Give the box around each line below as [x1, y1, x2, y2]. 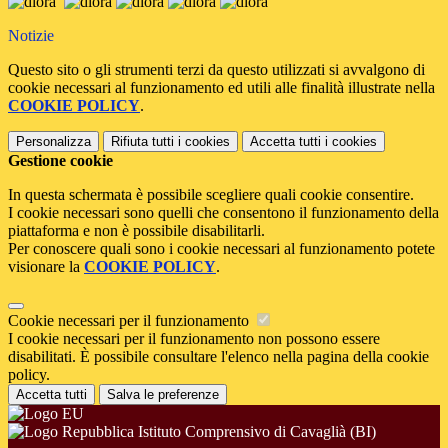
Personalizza [16, 134, 91, 150]
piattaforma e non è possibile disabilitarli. [8, 222, 265, 240]
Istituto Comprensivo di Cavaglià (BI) [134, 423, 376, 441]
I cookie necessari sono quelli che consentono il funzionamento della [8, 204, 439, 222]
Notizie [8, 27, 54, 45]
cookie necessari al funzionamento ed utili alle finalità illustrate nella [8, 79, 435, 97]
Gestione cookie [8, 152, 113, 170]
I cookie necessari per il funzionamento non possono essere [8, 330, 380, 348]
